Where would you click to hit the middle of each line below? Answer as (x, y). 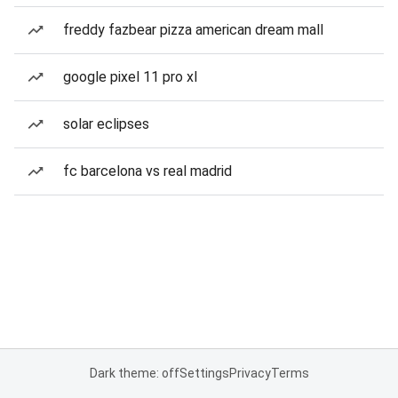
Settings (204, 373)
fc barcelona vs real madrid (147, 171)
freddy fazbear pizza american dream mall (193, 30)
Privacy (250, 373)
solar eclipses (106, 124)
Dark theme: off (134, 373)
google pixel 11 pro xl (130, 77)
